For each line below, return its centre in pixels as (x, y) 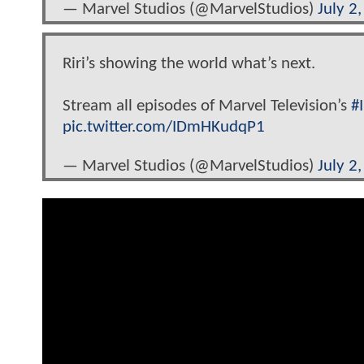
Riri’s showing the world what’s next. (189, 64)
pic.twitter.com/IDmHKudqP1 (164, 128)
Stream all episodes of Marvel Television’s (207, 106)
